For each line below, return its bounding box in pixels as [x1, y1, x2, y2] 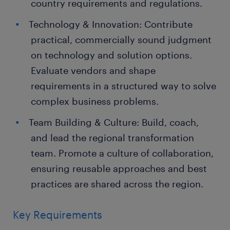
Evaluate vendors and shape [31, 65, 156, 76]
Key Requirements [13, 208, 102, 221]
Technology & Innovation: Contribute [29, 18, 193, 30]
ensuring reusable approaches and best [31, 163, 207, 174]
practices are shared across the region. [31, 178, 203, 189]
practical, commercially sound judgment [31, 34, 212, 45]
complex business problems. [31, 95, 159, 107]
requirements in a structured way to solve [31, 80, 216, 91]
